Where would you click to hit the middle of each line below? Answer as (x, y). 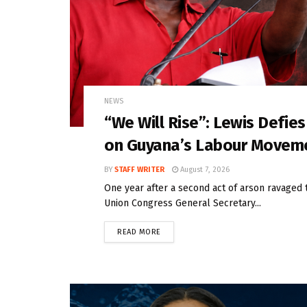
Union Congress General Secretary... (183, 203)
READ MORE (139, 232)
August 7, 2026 (204, 169)
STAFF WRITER (139, 169)
